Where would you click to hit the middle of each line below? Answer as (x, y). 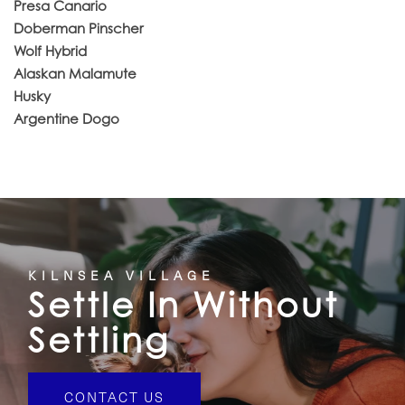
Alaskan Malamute (75, 74)
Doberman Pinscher (79, 28)
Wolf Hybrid (50, 51)
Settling (99, 340)
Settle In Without (184, 305)
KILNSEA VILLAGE (122, 275)
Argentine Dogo (66, 119)
